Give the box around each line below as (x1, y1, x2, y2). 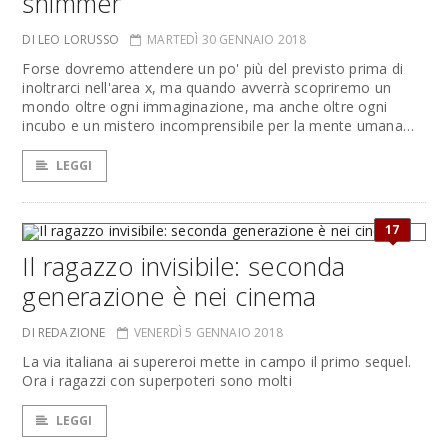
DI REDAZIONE (22, 324, 106, 341)
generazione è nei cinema (22, 279, 317, 313)
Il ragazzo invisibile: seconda (22, 249, 346, 283)
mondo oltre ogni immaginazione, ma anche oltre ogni (22, 97, 388, 116)
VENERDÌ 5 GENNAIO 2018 (133, 324, 283, 341)
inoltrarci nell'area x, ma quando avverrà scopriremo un (22, 78, 391, 97)
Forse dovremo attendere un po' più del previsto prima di (22, 59, 404, 78)
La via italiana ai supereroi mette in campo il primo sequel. (22, 352, 412, 371)
